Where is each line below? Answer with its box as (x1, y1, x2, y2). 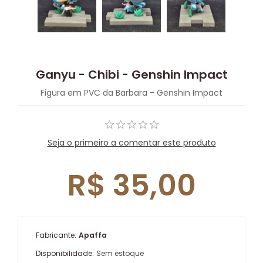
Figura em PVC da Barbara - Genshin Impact (41, 87, 222, 99)
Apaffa (79, 230, 107, 241)
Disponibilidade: (36, 248, 94, 259)
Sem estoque (96, 248, 144, 259)
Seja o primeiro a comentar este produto (47, 137, 216, 149)
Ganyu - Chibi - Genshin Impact (35, 66, 228, 83)
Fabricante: (36, 230, 76, 241)
